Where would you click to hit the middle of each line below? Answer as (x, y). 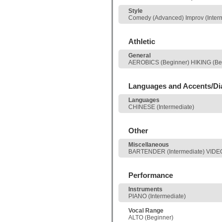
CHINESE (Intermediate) (161, 107)
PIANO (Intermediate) (157, 196)
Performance (151, 175)
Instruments (145, 189)
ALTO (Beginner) (151, 218)
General (139, 55)
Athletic (142, 41)
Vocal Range (146, 211)
